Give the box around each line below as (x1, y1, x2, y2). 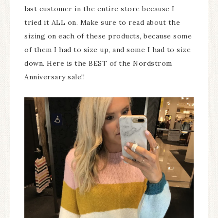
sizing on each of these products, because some (24, 32, 192, 41)
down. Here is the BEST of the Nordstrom (24, 59, 172, 68)
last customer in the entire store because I (24, 4, 175, 14)
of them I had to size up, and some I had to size (24, 45, 191, 54)
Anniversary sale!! (24, 73, 85, 82)
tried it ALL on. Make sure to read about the (24, 18, 180, 27)
